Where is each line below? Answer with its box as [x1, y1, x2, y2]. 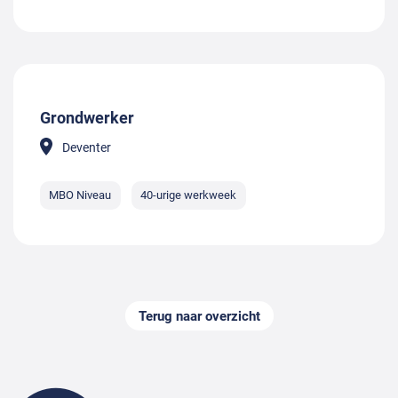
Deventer [62, 139, 111, 155]
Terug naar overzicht [138, 307, 260, 324]
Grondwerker [40, 107, 134, 127]
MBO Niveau [49, 188, 112, 203]
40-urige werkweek [140, 188, 237, 203]
